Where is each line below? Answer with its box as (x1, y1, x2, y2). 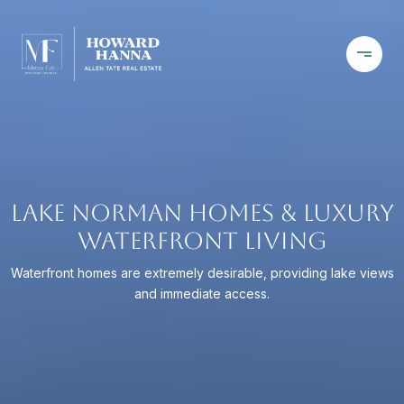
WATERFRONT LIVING (77, 226, 327, 254)
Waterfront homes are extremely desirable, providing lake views (10, 264, 394, 280)
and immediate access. (134, 285, 270, 301)
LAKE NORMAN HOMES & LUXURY (10, 198, 394, 226)
